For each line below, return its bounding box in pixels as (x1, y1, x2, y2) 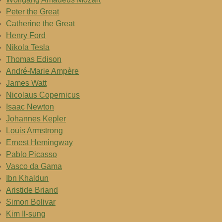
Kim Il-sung (6, 210, 46, 218)
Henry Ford (6, 31, 46, 40)
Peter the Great (6, 7, 59, 16)
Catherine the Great (6, 19, 75, 28)
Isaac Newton (6, 103, 54, 111)
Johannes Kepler (6, 114, 66, 123)
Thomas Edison (6, 55, 61, 63)
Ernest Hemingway (6, 138, 73, 147)
